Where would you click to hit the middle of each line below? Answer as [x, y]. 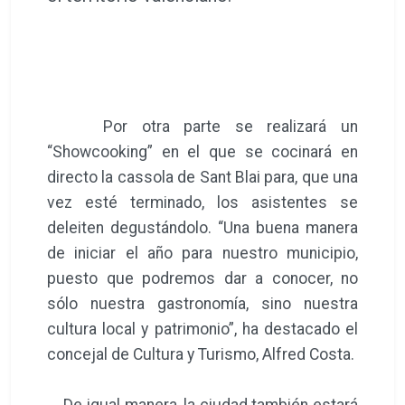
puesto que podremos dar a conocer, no [202, 278]
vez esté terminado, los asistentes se [202, 202]
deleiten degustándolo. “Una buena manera [202, 227]
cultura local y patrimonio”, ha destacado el [202, 329]
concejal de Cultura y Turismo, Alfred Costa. [202, 354]
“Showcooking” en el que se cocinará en [202, 151]
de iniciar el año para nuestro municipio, [202, 253]
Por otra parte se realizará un [202, 126]
